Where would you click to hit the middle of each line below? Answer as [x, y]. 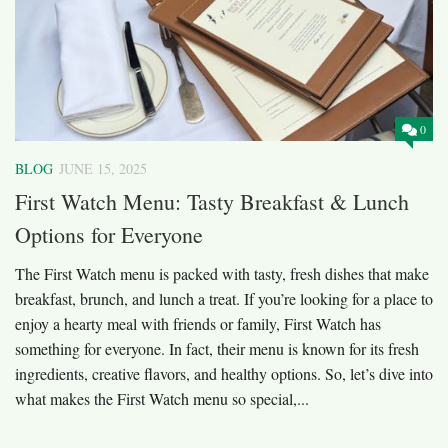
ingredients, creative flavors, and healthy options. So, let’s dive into [224, 373]
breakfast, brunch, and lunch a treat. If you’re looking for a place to [224, 298]
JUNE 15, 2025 [103, 168]
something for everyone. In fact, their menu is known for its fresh [217, 348]
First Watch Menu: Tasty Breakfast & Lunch [212, 201]
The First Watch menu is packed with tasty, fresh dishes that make [222, 273]
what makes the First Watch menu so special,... [162, 398]
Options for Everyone [109, 234]
